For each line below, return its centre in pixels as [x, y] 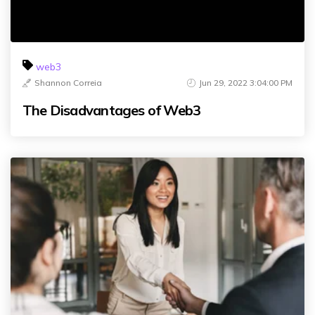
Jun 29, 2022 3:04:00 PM [246, 82]
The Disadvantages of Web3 [112, 110]
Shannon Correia [68, 82]
